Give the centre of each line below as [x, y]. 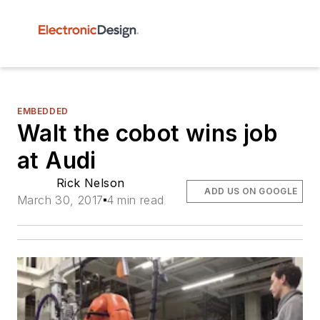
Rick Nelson [91, 183]
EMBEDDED [43, 111]
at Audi [57, 160]
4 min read [135, 200]
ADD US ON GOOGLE [251, 191]
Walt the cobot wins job [148, 133]
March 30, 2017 [60, 200]
